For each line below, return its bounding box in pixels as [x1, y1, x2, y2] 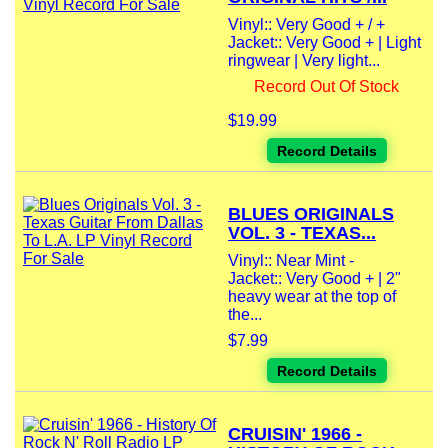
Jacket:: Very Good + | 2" [228, 270, 401, 288]
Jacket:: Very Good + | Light [228, 34, 421, 52]
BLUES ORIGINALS [228, 204, 394, 225]
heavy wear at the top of [228, 288, 396, 306]
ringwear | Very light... [228, 52, 380, 70]
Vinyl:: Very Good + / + [228, 16, 385, 34]
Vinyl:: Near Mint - [228, 252, 354, 270]
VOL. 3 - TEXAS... [228, 223, 376, 244]
